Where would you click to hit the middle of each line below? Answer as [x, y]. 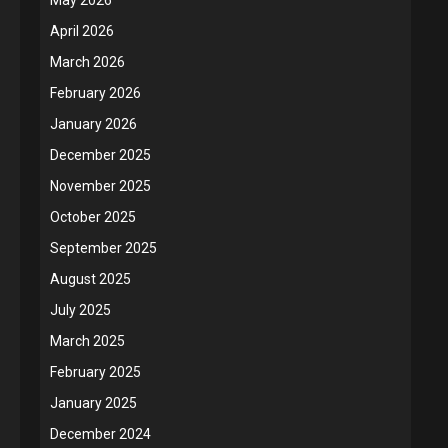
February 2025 [95, 371]
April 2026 [82, 30]
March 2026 [87, 61]
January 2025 [93, 402]
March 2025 [87, 340]
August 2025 [90, 278]
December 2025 [100, 154]
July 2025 [80, 309]
